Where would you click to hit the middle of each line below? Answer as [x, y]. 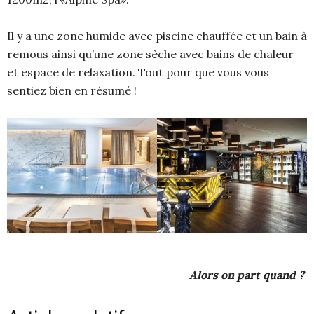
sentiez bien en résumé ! [72, 91]
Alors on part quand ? [248, 275]
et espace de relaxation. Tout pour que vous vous [138, 73]
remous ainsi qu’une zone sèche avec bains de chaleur [150, 54]
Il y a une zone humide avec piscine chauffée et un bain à [157, 36]
